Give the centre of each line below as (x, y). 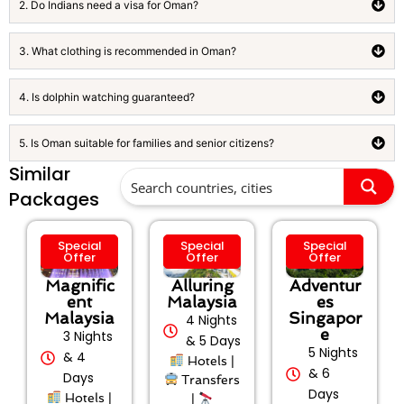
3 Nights (88, 337)
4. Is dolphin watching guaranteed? (107, 96)
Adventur (325, 286)
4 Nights (211, 321)
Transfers (209, 380)
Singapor (325, 318)
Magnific (79, 286)
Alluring (202, 286)
